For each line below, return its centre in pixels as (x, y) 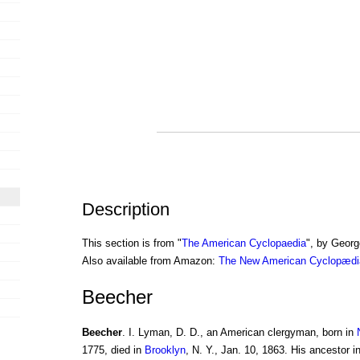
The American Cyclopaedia (243, 243)
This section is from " (131, 243)
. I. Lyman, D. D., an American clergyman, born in (239, 333)
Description (125, 210)
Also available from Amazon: (150, 261)
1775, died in (113, 350)
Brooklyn (165, 350)
